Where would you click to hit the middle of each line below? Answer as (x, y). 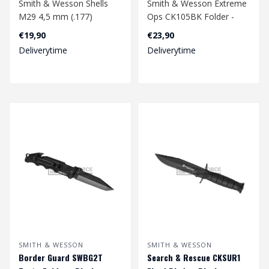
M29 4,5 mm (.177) (56, 17)
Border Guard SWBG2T (61, 257)
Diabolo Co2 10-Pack (60, 30)
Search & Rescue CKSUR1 (194, 257)
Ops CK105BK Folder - (191, 17)
